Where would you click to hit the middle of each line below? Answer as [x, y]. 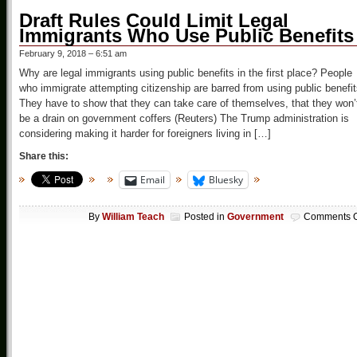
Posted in [206, 216]
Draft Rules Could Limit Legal [154, 21]
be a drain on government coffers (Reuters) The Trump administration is [184, 119]
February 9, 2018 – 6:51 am [73, 54]
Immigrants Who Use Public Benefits [186, 36]
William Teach [133, 216]
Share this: [44, 157]
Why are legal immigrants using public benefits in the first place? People [186, 73]
